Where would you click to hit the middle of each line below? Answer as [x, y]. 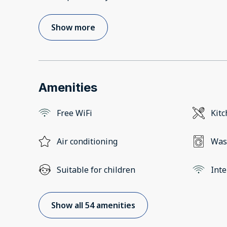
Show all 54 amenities [93, 205]
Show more [73, 28]
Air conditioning [87, 142]
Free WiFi [74, 113]
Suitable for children [96, 170]
